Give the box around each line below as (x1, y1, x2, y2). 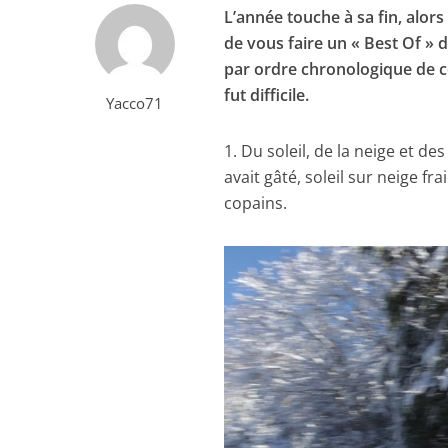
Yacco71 (106, 92, 164, 113)
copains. (224, 191, 288, 214)
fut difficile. (224, 83, 310, 106)
